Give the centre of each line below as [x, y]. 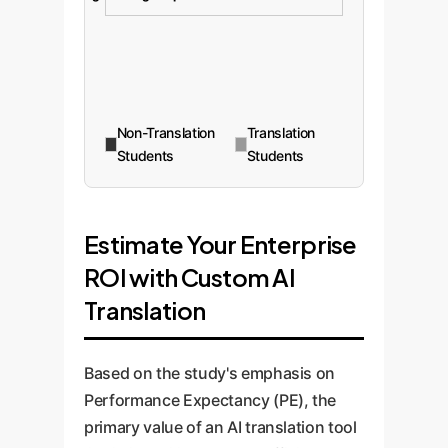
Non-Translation [165, 132]
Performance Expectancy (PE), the [210, 400]
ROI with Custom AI [190, 277]
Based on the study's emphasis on [210, 373]
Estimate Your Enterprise [220, 244]
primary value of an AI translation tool [220, 427]
